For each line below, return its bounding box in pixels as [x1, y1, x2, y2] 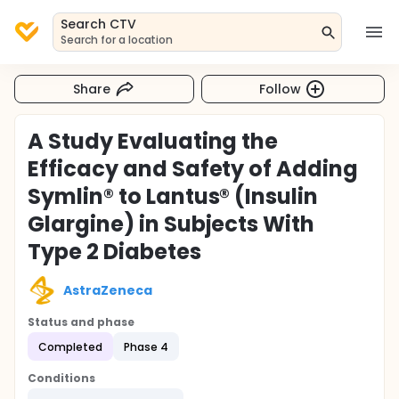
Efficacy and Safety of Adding [28, 154, 359, 183]
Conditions [28, 370, 95, 386]
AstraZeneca [63, 281, 152, 299]
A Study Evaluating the [28, 126, 279, 156]
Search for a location [61, 32, 174, 47]
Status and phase [28, 314, 134, 330]
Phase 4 [123, 338, 168, 354]
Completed [38, 338, 102, 354]
